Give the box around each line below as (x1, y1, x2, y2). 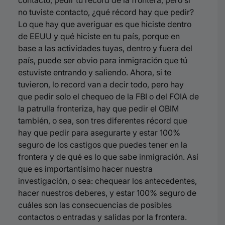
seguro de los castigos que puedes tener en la (18, 140, 187, 150)
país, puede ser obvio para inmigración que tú (18, 55, 187, 65)
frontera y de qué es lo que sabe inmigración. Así (18, 152, 198, 162)
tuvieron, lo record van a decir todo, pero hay (18, 79, 184, 89)
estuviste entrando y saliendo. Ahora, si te (18, 67, 171, 77)
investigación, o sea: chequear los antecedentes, (18, 176, 197, 186)
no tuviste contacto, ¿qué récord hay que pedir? (18, 7, 194, 17)
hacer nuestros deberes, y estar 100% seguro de (18, 188, 196, 198)
